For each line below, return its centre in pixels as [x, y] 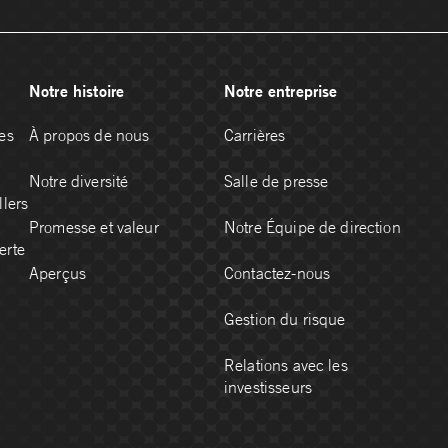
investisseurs [268, 387]
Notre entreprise [281, 91]
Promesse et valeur [94, 227]
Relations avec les [286, 365]
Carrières [255, 135]
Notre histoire [77, 91]
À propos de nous [89, 135]
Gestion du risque [285, 319]
